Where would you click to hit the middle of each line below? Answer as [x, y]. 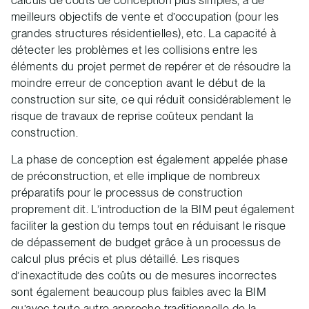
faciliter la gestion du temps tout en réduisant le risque [149, 225]
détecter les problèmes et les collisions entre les [134, 49]
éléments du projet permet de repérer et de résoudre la [151, 66]
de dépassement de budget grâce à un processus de [146, 242]
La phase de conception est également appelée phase [149, 159]
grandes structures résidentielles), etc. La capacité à [144, 33]
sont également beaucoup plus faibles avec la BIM [139, 291]
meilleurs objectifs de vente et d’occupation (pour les [145, 16]
